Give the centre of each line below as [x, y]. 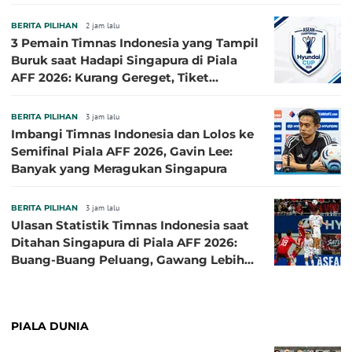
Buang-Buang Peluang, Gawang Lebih [128, 260]
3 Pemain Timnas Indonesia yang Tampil [135, 43]
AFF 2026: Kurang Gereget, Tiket [110, 78]
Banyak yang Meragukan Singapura [119, 169]
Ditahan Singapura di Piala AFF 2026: [124, 243]
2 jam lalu [103, 26]
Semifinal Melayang [71, 95]
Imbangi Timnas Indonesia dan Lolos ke [132, 134]
